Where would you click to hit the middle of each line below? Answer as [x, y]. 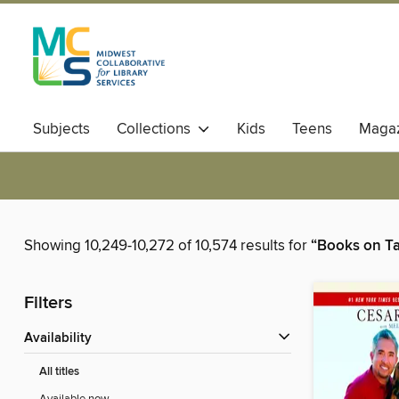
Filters [48, 304]
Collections [157, 129]
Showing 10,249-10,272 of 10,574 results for [167, 246]
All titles [59, 372]
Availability [62, 339]
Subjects [61, 129]
